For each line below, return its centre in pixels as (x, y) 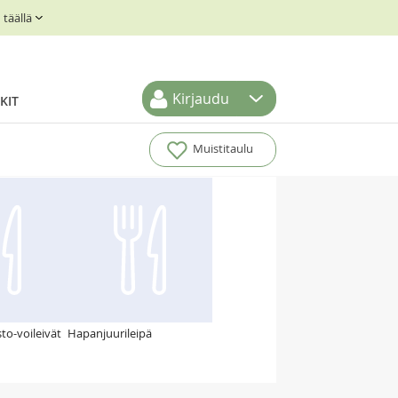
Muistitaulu (223, 149)
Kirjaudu (201, 99)
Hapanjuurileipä (110, 333)
